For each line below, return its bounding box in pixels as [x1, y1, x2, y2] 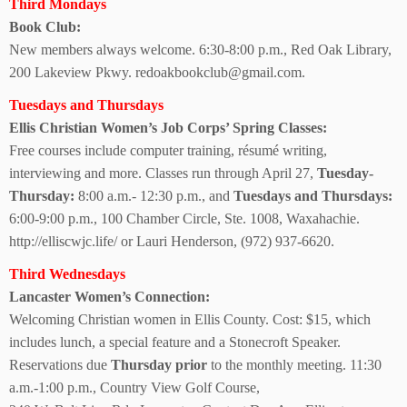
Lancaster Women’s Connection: [9, 289, 210, 304]
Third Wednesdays [9, 266, 125, 282]
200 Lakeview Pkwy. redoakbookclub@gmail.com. [9, 65, 305, 80]
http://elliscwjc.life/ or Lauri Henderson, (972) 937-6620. [9, 233, 334, 249]
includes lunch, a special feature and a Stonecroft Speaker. [9, 334, 341, 350]
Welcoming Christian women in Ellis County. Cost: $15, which [9, 312, 371, 327]
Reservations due [9, 357, 111, 372]
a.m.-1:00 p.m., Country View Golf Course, [9, 380, 260, 395]
